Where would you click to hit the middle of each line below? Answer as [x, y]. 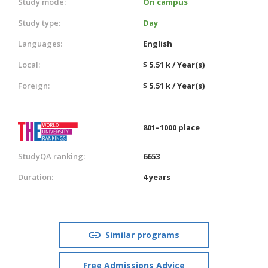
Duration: [36, 177]
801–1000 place [171, 127]
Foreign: [34, 85]
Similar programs [142, 234]
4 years [157, 177]
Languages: [40, 43]
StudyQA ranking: [51, 156]
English [158, 43]
